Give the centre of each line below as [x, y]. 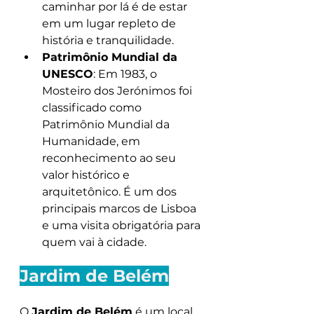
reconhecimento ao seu [110, 158]
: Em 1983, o [127, 74]
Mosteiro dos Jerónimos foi [118, 91]
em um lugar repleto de [110, 23]
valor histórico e [87, 175]
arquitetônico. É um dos [111, 192]
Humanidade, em [93, 141]
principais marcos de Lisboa [121, 209]
